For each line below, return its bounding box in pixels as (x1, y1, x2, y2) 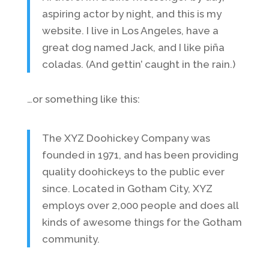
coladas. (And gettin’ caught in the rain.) (41, 58, 235, 70)
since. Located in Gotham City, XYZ (41, 183, 213, 195)
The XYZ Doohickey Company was (41, 132, 210, 144)
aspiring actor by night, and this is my (41, 8, 222, 20)
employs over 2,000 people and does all (41, 199, 238, 211)
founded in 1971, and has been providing (41, 149, 238, 161)
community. (41, 233, 100, 245)
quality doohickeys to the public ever (41, 166, 225, 178)
